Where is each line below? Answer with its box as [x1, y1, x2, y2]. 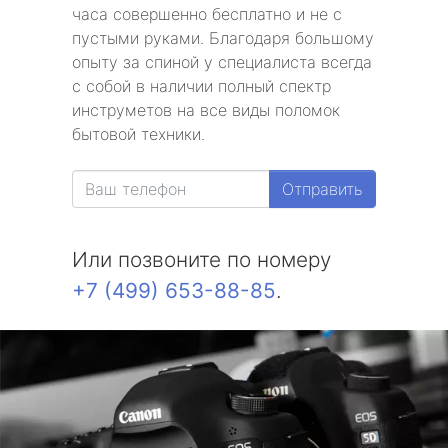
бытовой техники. [72, 124, 205, 144]
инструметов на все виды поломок [72, 100, 340, 120]
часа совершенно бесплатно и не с [72, 4, 342, 24]
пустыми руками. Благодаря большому [72, 28, 374, 48]
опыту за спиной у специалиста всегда [72, 52, 372, 72]
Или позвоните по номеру [72, 247, 331, 272]
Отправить [282, 179, 363, 199]
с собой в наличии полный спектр [72, 76, 331, 96]
